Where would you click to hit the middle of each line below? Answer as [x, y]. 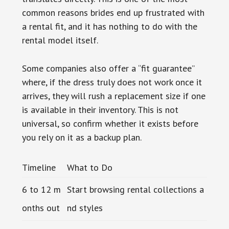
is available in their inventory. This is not [100, 109]
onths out [41, 208]
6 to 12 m [41, 189]
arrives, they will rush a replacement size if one [113, 96]
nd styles [85, 208]
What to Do [89, 167]
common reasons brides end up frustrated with [113, 12]
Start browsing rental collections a [135, 189]
